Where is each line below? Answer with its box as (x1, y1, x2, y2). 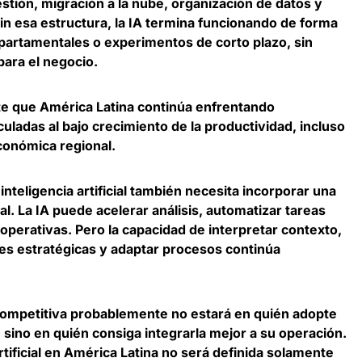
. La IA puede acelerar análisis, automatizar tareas (11, 202, 326, 219)
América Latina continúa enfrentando (40, 99, 275, 116)
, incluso (293, 118, 345, 135)
